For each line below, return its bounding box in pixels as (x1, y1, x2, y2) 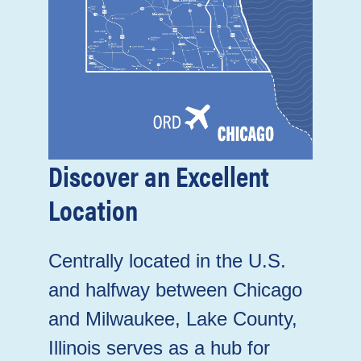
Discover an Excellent (48, 156, 269, 196)
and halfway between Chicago (48, 279, 302, 301)
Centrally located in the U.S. (48, 250, 286, 272)
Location (48, 189, 138, 230)
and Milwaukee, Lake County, (48, 308, 297, 330)
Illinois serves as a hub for (48, 337, 270, 359)
